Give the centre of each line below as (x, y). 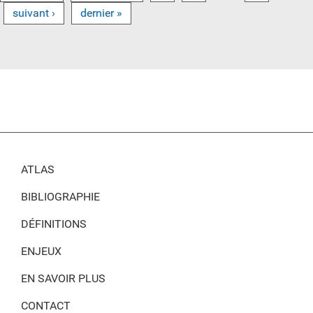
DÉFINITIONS (54, 224)
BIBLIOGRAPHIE (60, 197)
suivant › (34, 13)
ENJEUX (41, 252)
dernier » (101, 13)
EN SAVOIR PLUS (63, 279)
